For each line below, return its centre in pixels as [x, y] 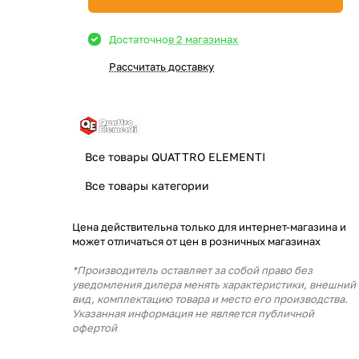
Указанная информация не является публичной [193, 313]
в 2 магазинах [203, 39]
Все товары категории [147, 186]
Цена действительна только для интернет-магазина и [209, 227]
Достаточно [139, 39]
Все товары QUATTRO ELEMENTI [175, 157]
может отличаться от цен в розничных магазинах [196, 241]
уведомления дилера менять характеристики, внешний [214, 284]
